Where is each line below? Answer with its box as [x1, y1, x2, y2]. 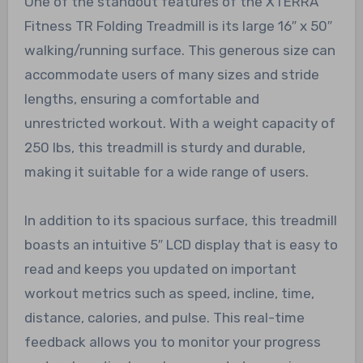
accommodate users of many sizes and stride [23, 66, 319, 83]
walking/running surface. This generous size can [23, 42, 335, 59]
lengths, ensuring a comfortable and [23, 91, 259, 108]
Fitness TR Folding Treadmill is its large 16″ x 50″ [23, 18, 332, 35]
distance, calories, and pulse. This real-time [23, 310, 305, 327]
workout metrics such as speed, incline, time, [23, 285, 314, 302]
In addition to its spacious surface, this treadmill [23, 212, 337, 229]
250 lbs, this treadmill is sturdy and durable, [23, 139, 305, 156]
